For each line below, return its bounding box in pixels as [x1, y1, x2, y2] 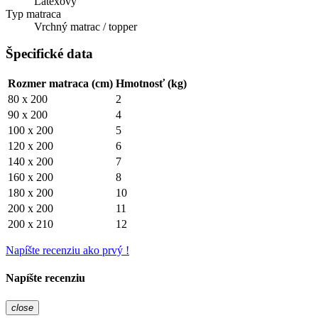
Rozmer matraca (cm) [8, 77, 113, 90]
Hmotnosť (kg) [116, 77, 187, 90]
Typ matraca [6, 7, 61, 20]
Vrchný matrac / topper [34, 20, 137, 33]
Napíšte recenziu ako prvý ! [6, 244, 129, 257]
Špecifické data [6, 46, 93, 62]
